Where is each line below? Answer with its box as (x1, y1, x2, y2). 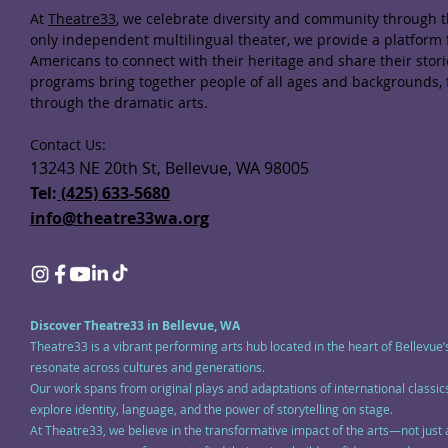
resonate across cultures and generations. (30, 359, 266, 376)
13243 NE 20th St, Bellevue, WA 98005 (30, 157, 309, 180)
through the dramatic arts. (30, 94, 208, 113)
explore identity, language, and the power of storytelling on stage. (30, 401, 394, 418)
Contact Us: (30, 136, 106, 155)
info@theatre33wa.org (30, 207, 209, 230)
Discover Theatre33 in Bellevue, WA (30, 317, 241, 335)
